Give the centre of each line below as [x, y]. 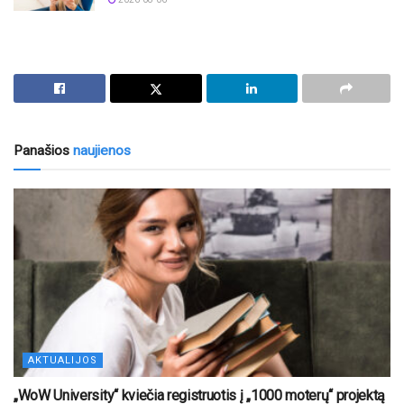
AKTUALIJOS [63, 361]
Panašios [41, 151]
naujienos [100, 151]
